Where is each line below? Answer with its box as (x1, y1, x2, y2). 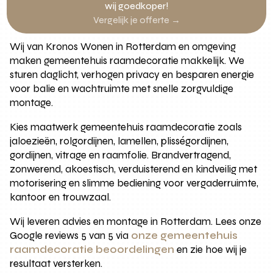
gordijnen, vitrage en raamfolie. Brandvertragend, (10, 148, 232, 161)
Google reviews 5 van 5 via (10, 229, 132, 242)
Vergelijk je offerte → (93, 14, 180, 26)
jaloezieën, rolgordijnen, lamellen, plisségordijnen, (10, 134, 229, 147)
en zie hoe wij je (174, 243, 247, 256)
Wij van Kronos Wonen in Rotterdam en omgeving (10, 40, 236, 53)
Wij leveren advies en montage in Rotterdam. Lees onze (10, 214, 262, 228)
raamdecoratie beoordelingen (10, 243, 175, 256)
